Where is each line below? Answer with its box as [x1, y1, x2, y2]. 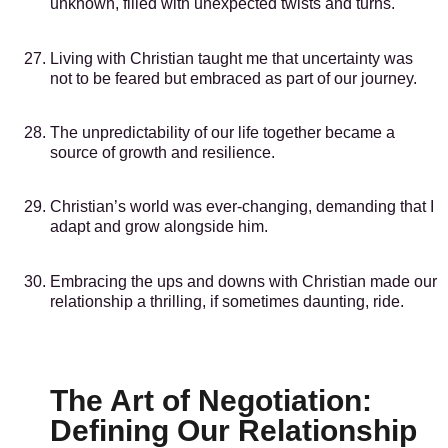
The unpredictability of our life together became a [50, 124, 395, 142]
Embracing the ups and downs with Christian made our [50, 272, 437, 290]
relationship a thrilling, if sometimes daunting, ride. [50, 292, 404, 310]
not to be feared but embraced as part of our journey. [50, 69, 417, 87]
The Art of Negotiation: [50, 384, 372, 418]
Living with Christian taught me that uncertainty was [50, 49, 413, 67]
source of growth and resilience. [50, 144, 275, 162]
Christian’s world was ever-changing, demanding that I [50, 198, 434, 216]
